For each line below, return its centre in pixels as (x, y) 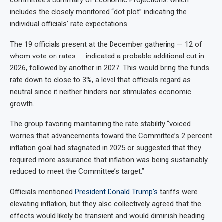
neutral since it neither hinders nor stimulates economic (101, 91)
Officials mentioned (42, 192)
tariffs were (178, 192)
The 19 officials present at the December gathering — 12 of (106, 44)
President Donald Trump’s (116, 192)
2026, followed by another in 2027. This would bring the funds (110, 68)
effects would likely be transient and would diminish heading (107, 215)
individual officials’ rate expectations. (69, 24)
